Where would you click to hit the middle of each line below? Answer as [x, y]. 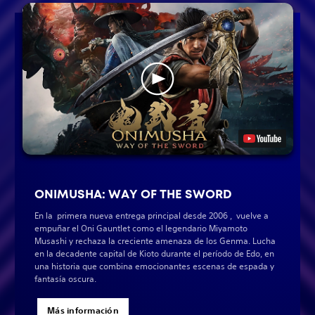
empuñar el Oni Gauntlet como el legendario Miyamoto [141, 229]
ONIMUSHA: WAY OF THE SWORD [133, 194]
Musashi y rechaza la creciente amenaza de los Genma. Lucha [155, 241]
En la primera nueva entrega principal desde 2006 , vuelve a [152, 216]
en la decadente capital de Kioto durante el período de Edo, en [154, 254]
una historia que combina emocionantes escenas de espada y [154, 266]
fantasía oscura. [65, 279]
